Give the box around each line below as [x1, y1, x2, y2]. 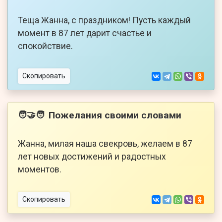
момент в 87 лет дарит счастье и [18, 28, 152, 39]
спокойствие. [18, 41, 73, 52]
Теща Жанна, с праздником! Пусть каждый [18, 15, 191, 26]
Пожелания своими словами [49, 109, 181, 121]
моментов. [18, 165, 61, 175]
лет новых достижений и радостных [18, 152, 166, 162]
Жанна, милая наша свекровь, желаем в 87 [18, 139, 192, 149]
